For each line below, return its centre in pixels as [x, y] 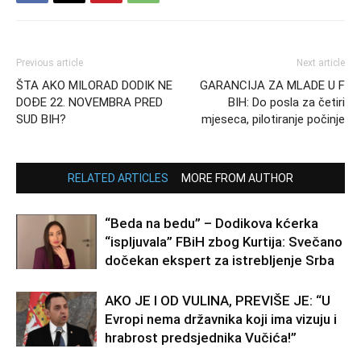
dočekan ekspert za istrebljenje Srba [220, 260]
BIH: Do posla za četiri [286, 102]
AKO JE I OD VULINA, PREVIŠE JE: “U [218, 300]
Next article [321, 62]
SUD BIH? [41, 119]
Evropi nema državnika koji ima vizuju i [221, 319]
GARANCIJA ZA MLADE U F [272, 85]
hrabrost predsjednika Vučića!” [201, 337]
